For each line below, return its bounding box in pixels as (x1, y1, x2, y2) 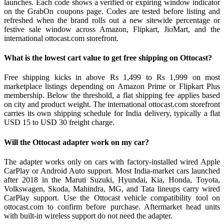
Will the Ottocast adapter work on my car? (4, 137, 149, 146)
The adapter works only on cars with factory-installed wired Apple (4, 157, 220, 166)
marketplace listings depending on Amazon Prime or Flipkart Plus (4, 82, 220, 91)
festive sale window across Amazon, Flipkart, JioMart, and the (4, 24, 220, 33)
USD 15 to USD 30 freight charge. (4, 118, 114, 127)
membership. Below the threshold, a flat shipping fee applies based (4, 91, 220, 100)
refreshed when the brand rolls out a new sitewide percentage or (4, 15, 220, 24)
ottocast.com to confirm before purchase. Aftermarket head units (4, 202, 220, 211)
